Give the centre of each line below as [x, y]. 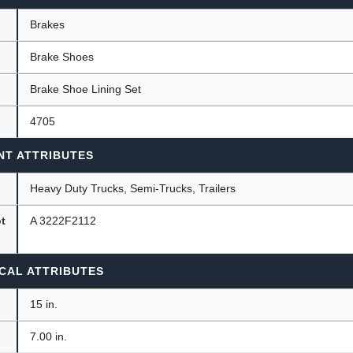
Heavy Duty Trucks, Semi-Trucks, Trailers [133, 188]
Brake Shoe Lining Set [86, 89]
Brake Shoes [62, 56]
